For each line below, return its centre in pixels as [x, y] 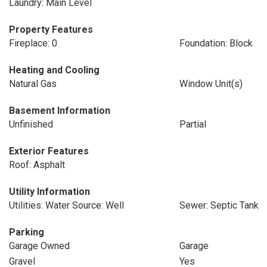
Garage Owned [39, 246]
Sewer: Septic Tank [219, 205]
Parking [27, 232]
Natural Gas [33, 84]
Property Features [51, 30]
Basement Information [60, 111]
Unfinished [31, 124]
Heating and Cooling [54, 70]
